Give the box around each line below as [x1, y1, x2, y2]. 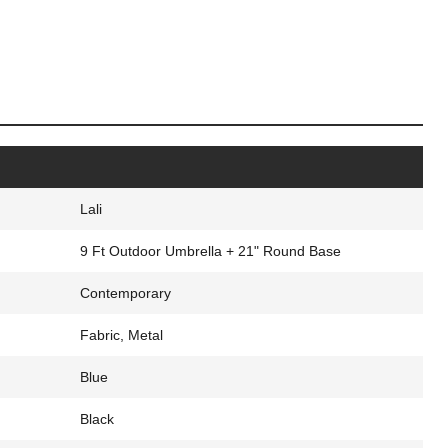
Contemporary [79, 284, 171, 301]
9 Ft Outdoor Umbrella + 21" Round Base [79, 242, 341, 259]
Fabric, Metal [79, 326, 163, 343]
